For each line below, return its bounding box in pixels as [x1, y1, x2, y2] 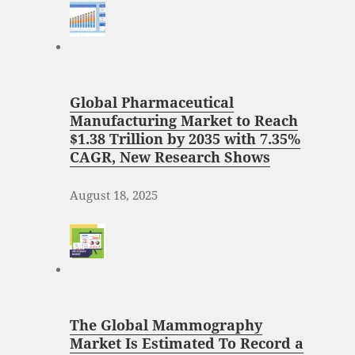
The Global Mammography [69, 315, 262, 335]
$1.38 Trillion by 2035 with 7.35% [69, 129, 300, 149]
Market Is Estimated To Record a [69, 334, 303, 353]
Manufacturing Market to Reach [69, 111, 298, 131]
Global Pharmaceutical [69, 93, 234, 113]
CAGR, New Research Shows [69, 147, 270, 167]
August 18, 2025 [69, 187, 158, 204]
